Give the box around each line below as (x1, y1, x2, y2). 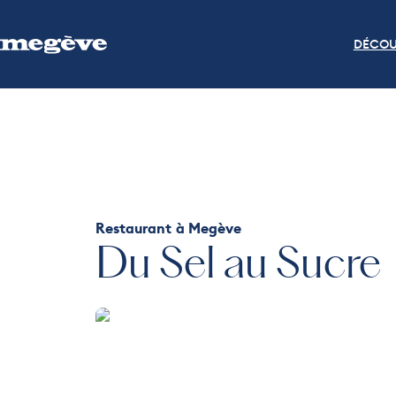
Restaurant (95, 219, 171, 238)
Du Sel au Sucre (95, 245, 381, 286)
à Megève (175, 219, 241, 238)
